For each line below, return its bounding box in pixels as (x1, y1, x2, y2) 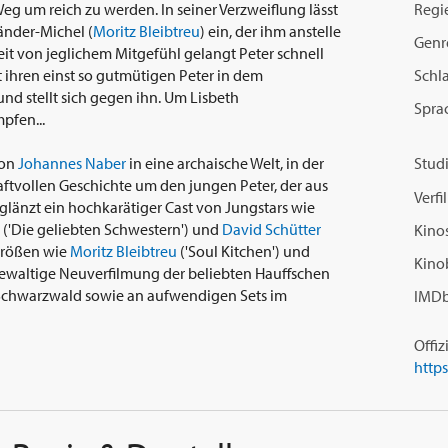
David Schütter (222, 219, 321, 240)
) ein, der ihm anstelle (200, 21, 341, 42)
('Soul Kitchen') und (177, 241, 310, 262)
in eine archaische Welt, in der (126, 153, 324, 174)
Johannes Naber (18, 153, 126, 174)
